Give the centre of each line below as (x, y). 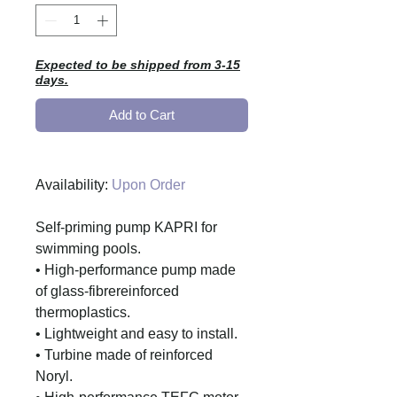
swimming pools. (88, 248)
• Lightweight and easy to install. (136, 333)
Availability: (74, 184)
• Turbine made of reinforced (124, 354)
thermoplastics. (83, 312)
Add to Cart (142, 114)
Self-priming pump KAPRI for (126, 227)
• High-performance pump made (136, 269)
